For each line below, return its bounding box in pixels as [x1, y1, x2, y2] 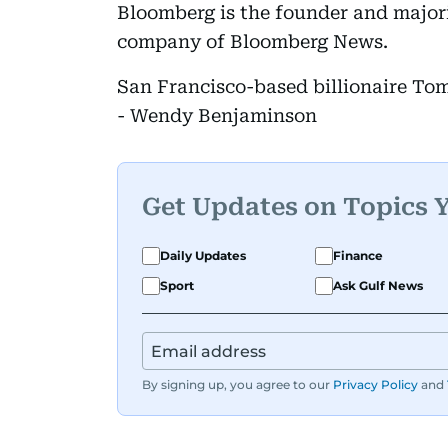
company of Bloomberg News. [117, 30, 388, 52]
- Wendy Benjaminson [117, 104, 317, 126]
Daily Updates [160, 247, 246, 263]
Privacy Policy [333, 376, 418, 392]
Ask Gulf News [333, 277, 423, 293]
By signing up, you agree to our [142, 376, 330, 392]
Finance [333, 247, 383, 263]
